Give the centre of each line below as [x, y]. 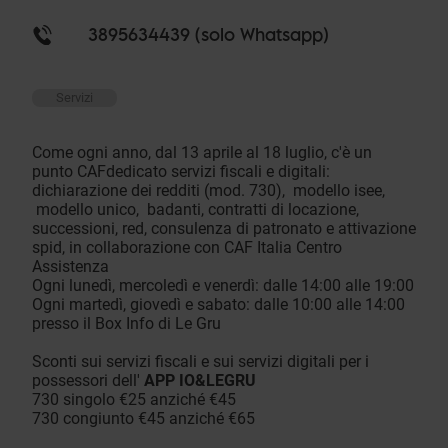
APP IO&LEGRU [200, 381]
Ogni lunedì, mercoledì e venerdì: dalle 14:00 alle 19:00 [223, 286]
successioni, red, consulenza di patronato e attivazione [224, 229]
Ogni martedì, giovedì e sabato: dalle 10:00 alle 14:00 [218, 305]
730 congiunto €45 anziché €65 [143, 419]
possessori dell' [88, 381]
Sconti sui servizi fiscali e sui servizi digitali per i [200, 362]
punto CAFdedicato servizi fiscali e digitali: [181, 172]
